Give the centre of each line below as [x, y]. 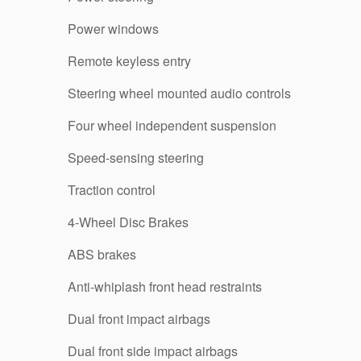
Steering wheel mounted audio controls [179, 93]
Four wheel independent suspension [172, 125]
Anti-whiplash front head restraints [165, 286]
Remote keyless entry [129, 61]
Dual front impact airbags [139, 319]
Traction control [112, 190]
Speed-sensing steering [136, 158]
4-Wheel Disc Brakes [128, 222]
